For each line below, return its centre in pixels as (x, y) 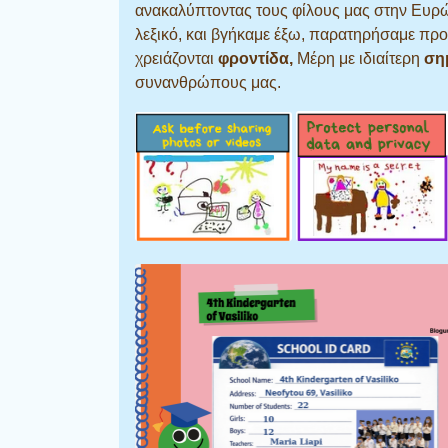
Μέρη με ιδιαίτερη (360, 58)
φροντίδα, (257, 58)
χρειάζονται (176, 58)
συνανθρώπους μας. (208, 82)
